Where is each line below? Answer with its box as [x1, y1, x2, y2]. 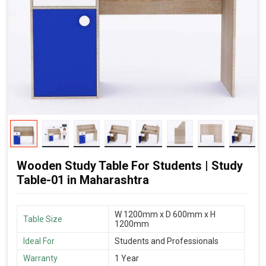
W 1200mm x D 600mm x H [115, 209, 216, 219]
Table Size [23, 214, 62, 224]
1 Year [115, 253, 139, 263]
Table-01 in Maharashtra [17, 172, 149, 187]
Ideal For [23, 236, 55, 246]
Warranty [23, 253, 58, 263]
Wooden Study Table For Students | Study [17, 158, 243, 173]
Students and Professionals [115, 236, 218, 246]
